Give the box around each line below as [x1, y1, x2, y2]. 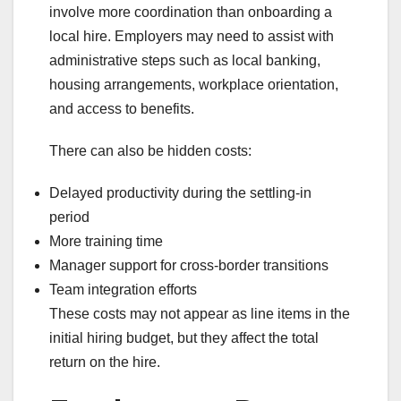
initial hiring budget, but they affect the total [49, 329, 319, 346]
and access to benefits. [49, 100, 194, 116]
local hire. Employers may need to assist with [49, 28, 334, 44]
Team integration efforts [49, 281, 197, 297]
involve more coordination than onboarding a [49, 4, 332, 20]
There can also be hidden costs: [49, 142, 252, 158]
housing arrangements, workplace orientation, [49, 76, 338, 92]
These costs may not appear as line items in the [49, 305, 350, 321]
